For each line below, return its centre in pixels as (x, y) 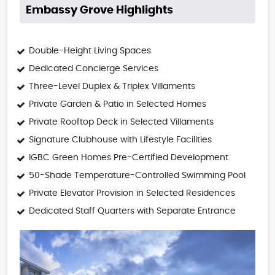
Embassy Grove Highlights (99, 11)
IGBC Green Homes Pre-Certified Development (129, 158)
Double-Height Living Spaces (90, 51)
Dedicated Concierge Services (94, 69)
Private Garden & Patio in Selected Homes (118, 105)
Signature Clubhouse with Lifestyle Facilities (120, 140)
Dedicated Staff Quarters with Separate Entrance (132, 211)
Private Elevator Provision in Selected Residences (132, 194)
